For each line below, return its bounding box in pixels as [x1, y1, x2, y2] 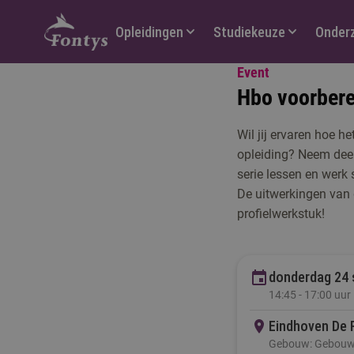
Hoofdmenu [106, 16, 173, 32]
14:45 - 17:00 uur [269, 288, 351, 301]
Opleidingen [115, 23, 183, 40]
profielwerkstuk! [237, 206, 325, 221]
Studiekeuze [213, 23, 285, 40]
